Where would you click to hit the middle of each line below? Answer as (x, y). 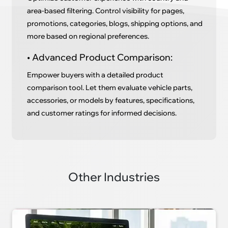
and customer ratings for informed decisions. (102, 113)
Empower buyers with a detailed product (95, 75)
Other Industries (114, 177)
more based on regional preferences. (88, 36)
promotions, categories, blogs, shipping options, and (115, 24)
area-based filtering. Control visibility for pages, (106, 11)
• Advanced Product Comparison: (100, 58)
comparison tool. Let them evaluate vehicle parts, (110, 88)
